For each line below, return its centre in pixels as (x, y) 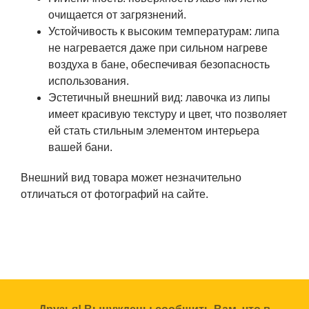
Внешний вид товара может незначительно (131, 177)
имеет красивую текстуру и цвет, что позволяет (168, 114)
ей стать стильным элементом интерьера (154, 130)
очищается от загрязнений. (117, 14)
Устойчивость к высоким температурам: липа (164, 31)
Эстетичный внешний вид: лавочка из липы (159, 97)
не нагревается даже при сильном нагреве (158, 48)
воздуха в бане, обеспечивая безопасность (159, 64)
